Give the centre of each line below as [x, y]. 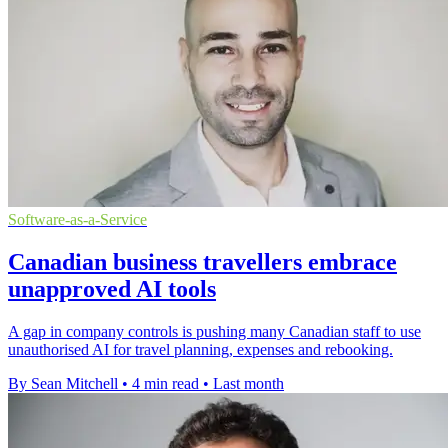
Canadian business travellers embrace [202, 262]
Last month [248, 384]
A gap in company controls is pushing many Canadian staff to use [214, 332]
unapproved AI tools [112, 289]
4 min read [165, 384]
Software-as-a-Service [77, 220]
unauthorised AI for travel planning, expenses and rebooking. [200, 350]
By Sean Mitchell [63, 384]
